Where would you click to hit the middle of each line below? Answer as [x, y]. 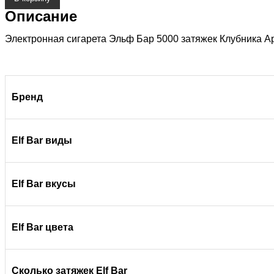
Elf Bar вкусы [44, 184]
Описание [41, 16]
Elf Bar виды [42, 140]
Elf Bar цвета [43, 227]
